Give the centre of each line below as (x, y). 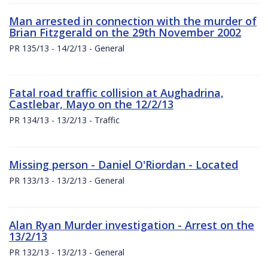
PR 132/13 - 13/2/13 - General (67, 252)
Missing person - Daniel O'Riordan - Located (124, 164)
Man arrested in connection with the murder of (133, 21)
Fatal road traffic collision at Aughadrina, (116, 92)
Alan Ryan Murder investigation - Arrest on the (132, 225)
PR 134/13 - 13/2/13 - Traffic (64, 120)
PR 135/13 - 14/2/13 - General (67, 48)
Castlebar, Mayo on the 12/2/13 (91, 104)
